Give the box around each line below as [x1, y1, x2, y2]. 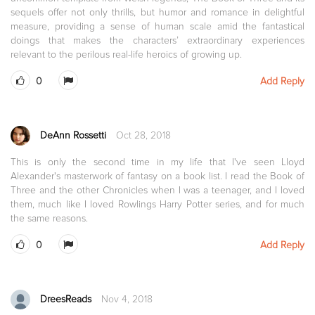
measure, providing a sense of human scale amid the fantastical [11, 20, 304, 32]
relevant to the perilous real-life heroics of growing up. [11, 48, 242, 60]
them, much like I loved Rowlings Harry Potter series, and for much [11, 198, 304, 210]
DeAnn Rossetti [40, 129, 106, 141]
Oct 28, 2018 [116, 129, 171, 141]
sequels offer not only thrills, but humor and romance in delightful [11, 6, 304, 18]
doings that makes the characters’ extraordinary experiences [11, 34, 304, 46]
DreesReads [40, 292, 91, 305]
